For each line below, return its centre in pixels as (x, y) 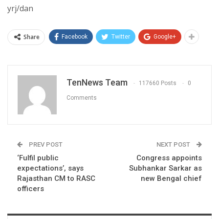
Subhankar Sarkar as (165, 168)
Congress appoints (169, 158)
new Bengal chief (171, 178)
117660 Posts (158, 83)
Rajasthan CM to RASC (56, 178)
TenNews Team (97, 82)
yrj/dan (20, 8)
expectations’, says (50, 168)
